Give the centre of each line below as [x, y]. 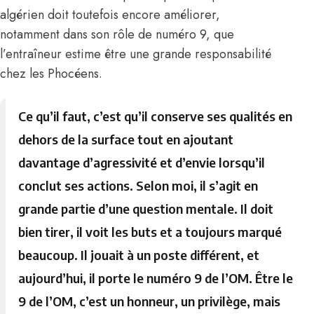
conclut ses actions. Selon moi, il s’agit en [138, 186]
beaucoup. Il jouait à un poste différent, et [139, 255]
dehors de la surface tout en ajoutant [126, 139]
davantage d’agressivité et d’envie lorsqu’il [142, 163]
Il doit [257, 209]
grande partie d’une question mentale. [130, 209]
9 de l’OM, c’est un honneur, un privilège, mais [150, 301]
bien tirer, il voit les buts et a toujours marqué [150, 232]
